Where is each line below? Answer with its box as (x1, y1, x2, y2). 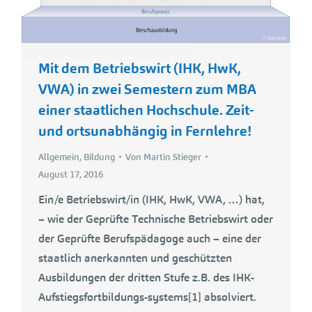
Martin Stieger (143, 150, 201, 163)
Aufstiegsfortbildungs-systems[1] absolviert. (38, 289, 256, 304)
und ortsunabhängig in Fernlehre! (38, 121, 251, 140)
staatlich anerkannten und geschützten (38, 250, 232, 265)
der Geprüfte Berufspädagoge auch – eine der (38, 231, 261, 246)
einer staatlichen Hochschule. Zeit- (38, 100, 254, 119)
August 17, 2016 (38, 168, 103, 180)
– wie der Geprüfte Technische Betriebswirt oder (38, 211, 273, 226)
